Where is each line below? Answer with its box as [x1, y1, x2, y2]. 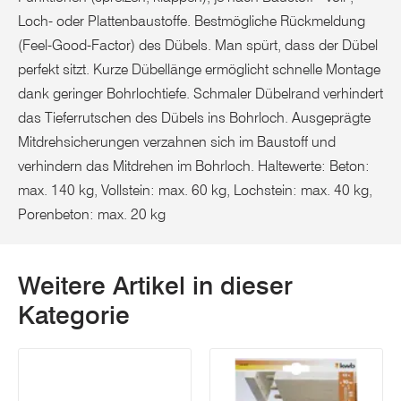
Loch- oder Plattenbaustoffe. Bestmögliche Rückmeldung [18, 12, 365, 30]
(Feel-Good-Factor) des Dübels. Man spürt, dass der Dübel [18, 36, 378, 54]
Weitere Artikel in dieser [18, 269, 293, 301]
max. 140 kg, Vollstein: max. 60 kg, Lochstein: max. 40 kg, [18, 181, 372, 199]
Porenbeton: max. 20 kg [18, 205, 166, 223]
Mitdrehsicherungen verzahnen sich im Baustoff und [18, 132, 336, 150]
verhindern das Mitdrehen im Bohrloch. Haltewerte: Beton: [18, 157, 370, 175]
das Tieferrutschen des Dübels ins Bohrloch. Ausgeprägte [18, 108, 371, 126]
